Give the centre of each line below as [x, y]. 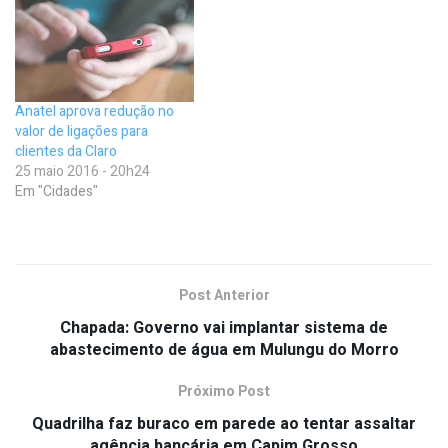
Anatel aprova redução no [94, 111]
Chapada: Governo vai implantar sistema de [224, 327]
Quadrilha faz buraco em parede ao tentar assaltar [224, 423]
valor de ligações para [81, 131]
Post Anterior [224, 295]
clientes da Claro [66, 151]
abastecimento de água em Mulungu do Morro [224, 349]
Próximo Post [224, 391]
